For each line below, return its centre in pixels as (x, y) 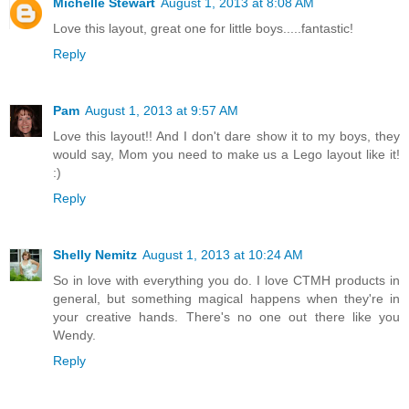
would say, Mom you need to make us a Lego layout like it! (226, 154)
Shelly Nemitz (95, 254)
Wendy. (74, 335)
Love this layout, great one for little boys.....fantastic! (203, 28)
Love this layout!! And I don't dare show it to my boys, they (226, 136)
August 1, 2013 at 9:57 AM (162, 110)
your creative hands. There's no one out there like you (226, 316)
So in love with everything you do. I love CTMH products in (226, 280)
